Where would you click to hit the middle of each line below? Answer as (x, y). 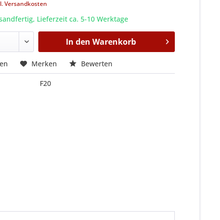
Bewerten (96, 63)
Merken (44, 63)
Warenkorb (114, 41)
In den (78, 41)
